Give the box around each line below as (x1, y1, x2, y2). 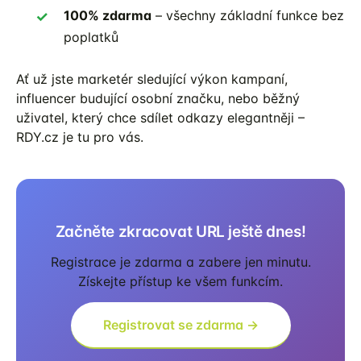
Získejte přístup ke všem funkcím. (78, 272, 283, 289)
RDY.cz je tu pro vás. (16, 128, 143, 145)
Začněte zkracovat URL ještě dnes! (55, 222, 306, 241)
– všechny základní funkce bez (151, 6, 344, 23)
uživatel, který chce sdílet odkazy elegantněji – (16, 109, 305, 126)
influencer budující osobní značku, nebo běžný (16, 89, 300, 106)
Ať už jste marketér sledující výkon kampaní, (16, 70, 288, 87)
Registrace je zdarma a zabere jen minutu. (50, 253, 311, 270)
